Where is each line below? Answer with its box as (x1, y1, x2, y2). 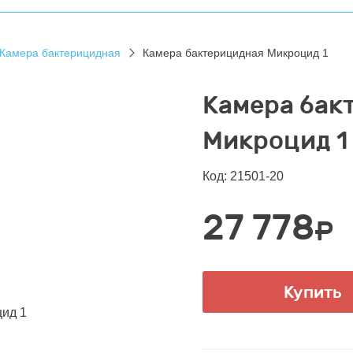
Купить (284, 282, 343, 302)
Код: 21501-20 (202, 169, 284, 183)
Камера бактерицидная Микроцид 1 (143, 46, 329, 59)
